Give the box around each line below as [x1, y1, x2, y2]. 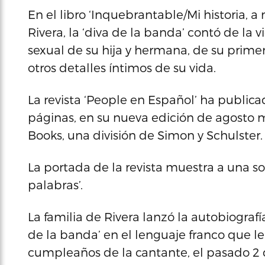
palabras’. [28, 177, 83, 192]
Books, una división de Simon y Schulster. [28, 128, 263, 142]
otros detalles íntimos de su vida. [28, 60, 216, 75]
